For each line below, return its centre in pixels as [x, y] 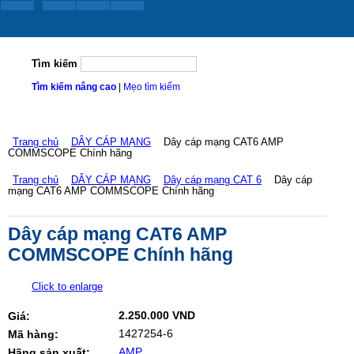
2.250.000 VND [157, 315]
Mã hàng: [33, 334]
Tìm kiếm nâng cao [73, 87]
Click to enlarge [67, 287]
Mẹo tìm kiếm [151, 87]
